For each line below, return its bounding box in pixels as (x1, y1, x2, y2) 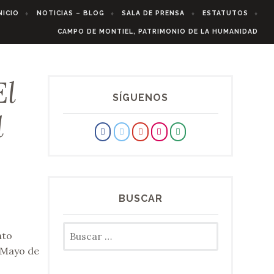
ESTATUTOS (202, 9, 249, 17)
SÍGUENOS (113, 92, 169, 104)
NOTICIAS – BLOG (36, 9, 105, 17)
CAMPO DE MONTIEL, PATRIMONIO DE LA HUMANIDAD (57, 28, 259, 35)
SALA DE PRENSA (122, 9, 185, 17)
